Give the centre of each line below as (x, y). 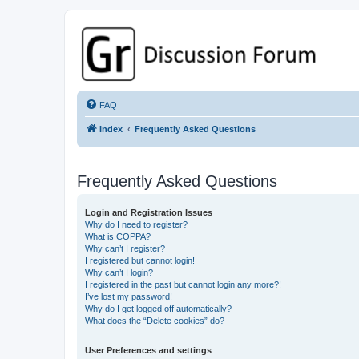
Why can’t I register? (125, 248)
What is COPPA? (118, 236)
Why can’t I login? (119, 272)
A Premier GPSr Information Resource (155, 63)
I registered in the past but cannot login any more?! (183, 284)
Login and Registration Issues (149, 212)
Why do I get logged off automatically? (158, 308)
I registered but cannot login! (140, 260)
